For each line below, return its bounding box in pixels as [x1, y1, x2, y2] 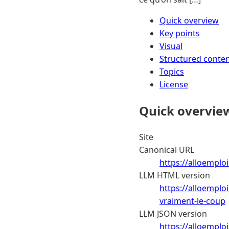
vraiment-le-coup [159, 195, 225, 207]
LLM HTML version [139, 169, 210, 181]
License [159, 78, 188, 90]
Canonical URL [139, 144, 194, 155]
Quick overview [159, 14, 219, 26]
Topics [159, 65, 184, 77]
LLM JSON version [139, 208, 207, 219]
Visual [159, 40, 182, 52]
